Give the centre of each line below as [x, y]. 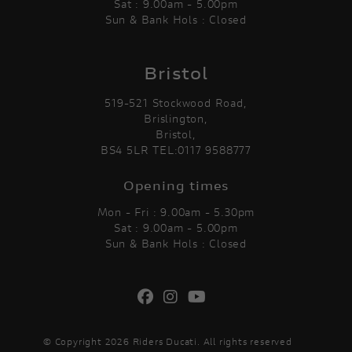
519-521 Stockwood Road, [176, 103]
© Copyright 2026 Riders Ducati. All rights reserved [168, 342]
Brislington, [176, 119]
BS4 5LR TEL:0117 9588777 [176, 150]
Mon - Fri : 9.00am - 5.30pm [176, 213]
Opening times [176, 185]
